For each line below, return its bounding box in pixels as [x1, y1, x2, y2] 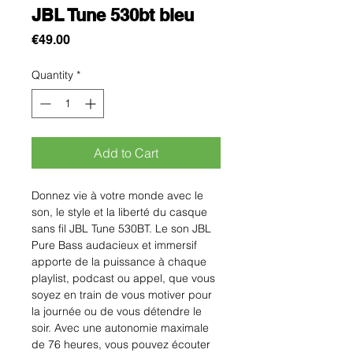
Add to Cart [94, 144, 158, 161]
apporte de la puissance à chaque [32, 254, 206, 269]
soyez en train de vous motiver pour [32, 287, 212, 302]
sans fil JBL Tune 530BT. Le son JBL [32, 221, 211, 236]
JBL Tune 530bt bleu [32, 4, 194, 25]
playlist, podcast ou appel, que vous [32, 270, 215, 285]
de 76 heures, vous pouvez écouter [32, 336, 210, 351]
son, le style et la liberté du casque [32, 204, 207, 219]
